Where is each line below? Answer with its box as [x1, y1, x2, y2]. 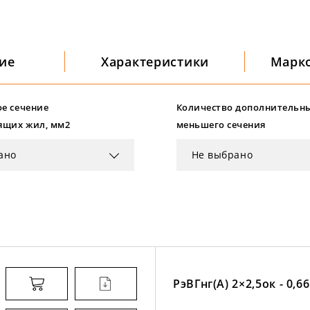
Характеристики [100, 53, 210, 70]
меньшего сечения [176, 118, 266, 131]
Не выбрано [191, 148, 253, 161]
